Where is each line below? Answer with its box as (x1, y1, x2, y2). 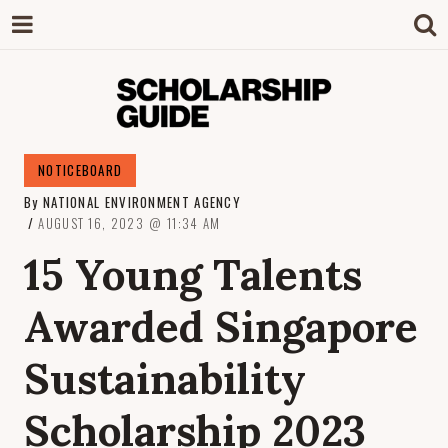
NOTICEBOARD (38, 160, 123, 180)
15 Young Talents (24, 248, 362, 302)
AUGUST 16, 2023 (38, 213, 144, 233)
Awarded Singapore (24, 300, 418, 354)
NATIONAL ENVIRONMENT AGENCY (42, 192, 242, 212)
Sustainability (24, 352, 306, 406)
